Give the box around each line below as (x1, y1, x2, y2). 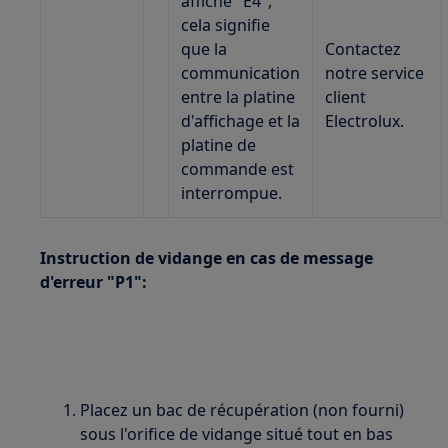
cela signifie (181, 14, 271, 36)
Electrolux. (325, 110, 405, 132)
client (325, 86, 367, 108)
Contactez (325, 38, 402, 60)
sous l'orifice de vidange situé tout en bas (80, 423, 394, 445)
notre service (325, 62, 425, 84)
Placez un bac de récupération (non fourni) (80, 399, 405, 421)
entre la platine (181, 86, 296, 108)
